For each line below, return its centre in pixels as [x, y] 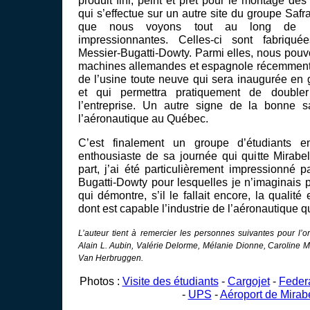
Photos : [101, 281]
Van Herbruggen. [111, 258]
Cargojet [248, 281]
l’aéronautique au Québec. [143, 119]
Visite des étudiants [170, 281]
